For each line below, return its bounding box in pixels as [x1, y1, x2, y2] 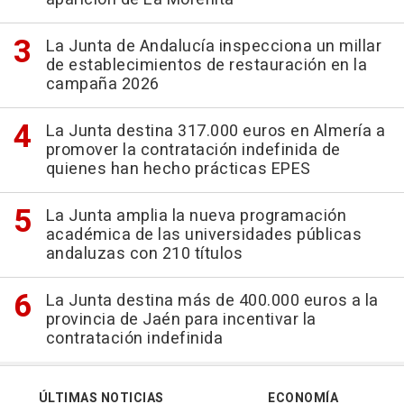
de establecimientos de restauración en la [45, 53, 367, 78]
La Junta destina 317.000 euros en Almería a [45, 119, 385, 144]
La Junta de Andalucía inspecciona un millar [45, 34, 381, 60]
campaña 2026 [45, 72, 160, 97]
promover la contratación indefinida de [45, 138, 341, 163]
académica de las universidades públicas [45, 223, 362, 248]
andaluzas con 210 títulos [45, 242, 243, 267]
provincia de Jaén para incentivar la [45, 308, 317, 333]
